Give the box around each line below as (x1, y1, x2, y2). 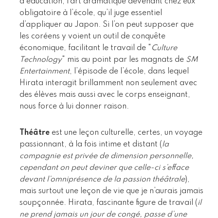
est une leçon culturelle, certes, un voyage (50, 128, 202, 137)
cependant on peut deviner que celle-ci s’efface (19, 163, 189, 172)
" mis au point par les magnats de (62, 55, 186, 64)
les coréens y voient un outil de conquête (19, 32, 165, 40)
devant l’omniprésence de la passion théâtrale (19, 175, 185, 183)
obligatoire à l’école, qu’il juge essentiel (19, 9, 162, 17)
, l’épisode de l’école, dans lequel (70, 67, 189, 75)
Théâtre (19, 128, 50, 137)
